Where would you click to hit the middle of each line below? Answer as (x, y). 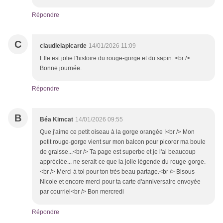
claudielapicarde (63, 46)
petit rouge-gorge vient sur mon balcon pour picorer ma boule (123, 142)
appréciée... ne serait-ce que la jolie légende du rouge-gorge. (123, 162)
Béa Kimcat (56, 120)
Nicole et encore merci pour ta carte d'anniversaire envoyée (120, 182)
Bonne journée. (61, 68)
